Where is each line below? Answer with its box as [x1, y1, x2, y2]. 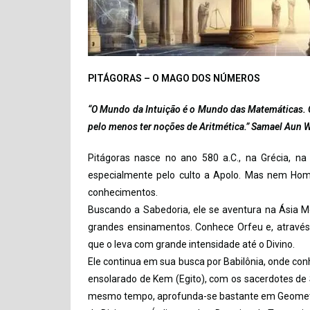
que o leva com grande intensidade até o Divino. [88, 239, 295, 250]
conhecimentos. [88, 187, 158, 198]
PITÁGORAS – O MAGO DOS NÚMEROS [88, 73, 260, 84]
